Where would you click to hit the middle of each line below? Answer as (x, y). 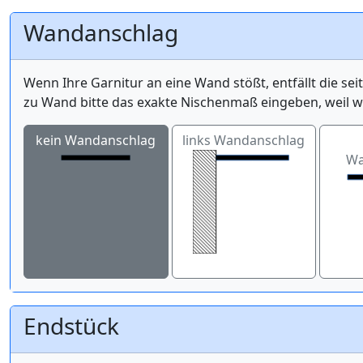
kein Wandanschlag (96, 140)
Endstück (71, 325)
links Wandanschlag (244, 140)
